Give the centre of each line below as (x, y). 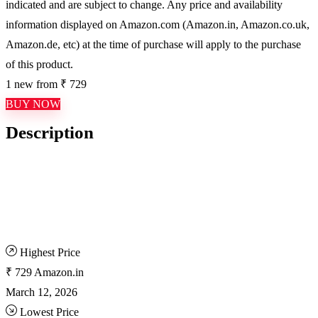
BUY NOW (33, 104)
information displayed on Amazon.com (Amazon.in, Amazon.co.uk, (158, 24)
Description (50, 132)
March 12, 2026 (42, 292)
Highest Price (50, 252)
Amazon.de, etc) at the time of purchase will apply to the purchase (153, 44)
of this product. (39, 64)
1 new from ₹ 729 (46, 84)
